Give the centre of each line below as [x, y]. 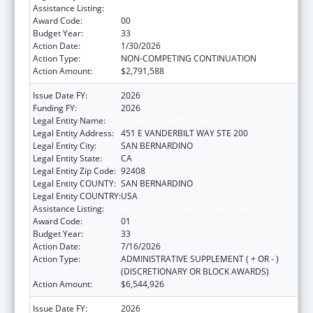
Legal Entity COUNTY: [74, 183]
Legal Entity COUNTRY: [77, 196]
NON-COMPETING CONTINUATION [189, 58]
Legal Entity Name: [69, 120]
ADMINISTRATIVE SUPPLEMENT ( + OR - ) [200, 259]
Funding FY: [55, 108]
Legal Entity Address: [73, 133]
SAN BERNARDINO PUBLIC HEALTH [189, 120]
